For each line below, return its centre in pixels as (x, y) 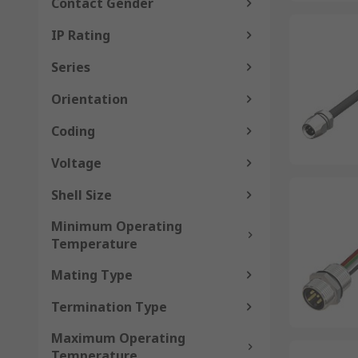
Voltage (76, 163)
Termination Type (109, 307)
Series (71, 67)
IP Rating (81, 35)
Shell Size (82, 195)
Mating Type (92, 275)
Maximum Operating (118, 338)
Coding (73, 131)
